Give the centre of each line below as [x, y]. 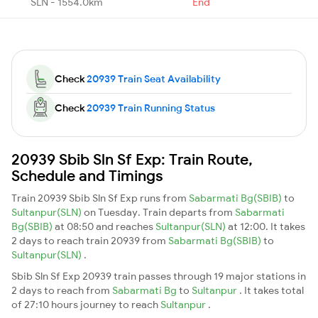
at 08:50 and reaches [105, 226]
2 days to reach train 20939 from [90, 240]
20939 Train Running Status [151, 108]
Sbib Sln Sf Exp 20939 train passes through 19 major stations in [159, 276]
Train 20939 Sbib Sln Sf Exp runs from [100, 198]
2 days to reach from [62, 290]
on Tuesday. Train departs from [159, 212]
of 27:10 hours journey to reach [86, 304]
